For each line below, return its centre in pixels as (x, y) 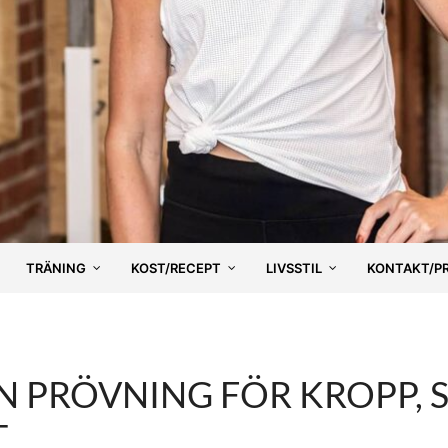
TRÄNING (56, 267)
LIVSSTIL (294, 267)
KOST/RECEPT (176, 267)
